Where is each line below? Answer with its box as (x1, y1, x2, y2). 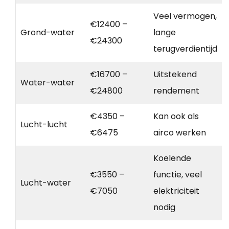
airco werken (153, 126, 206, 139)
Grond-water (20, 26, 75, 38)
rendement (153, 84, 199, 97)
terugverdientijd (153, 42, 217, 55)
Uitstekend (153, 68, 197, 80)
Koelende (153, 152, 191, 164)
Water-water (20, 76, 75, 88)
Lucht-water (20, 176, 71, 189)
